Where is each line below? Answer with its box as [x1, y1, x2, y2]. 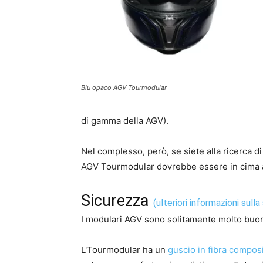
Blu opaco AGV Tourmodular [81, 83, 167, 92]
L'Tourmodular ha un [81, 244, 168, 256]
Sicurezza [81, 191, 149, 211]
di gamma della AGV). [81, 115, 168, 127]
